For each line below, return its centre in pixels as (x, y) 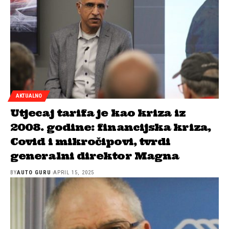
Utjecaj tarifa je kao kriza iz (98, 112)
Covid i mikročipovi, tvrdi (90, 141)
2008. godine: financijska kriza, (110, 127)
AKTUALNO (29, 96)
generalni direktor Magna (95, 155)
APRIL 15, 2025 (73, 172)
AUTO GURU (34, 172)
